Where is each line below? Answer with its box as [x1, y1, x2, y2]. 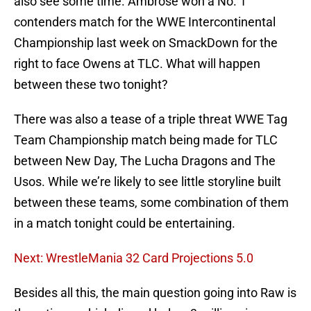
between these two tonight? [14, 77, 168, 92]
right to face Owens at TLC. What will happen [14, 56, 260, 72]
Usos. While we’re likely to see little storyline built [14, 174, 281, 190]
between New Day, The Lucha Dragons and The [14, 153, 276, 169]
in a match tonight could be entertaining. [14, 216, 235, 231]
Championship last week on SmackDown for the [14, 35, 278, 51]
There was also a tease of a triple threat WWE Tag [14, 112, 287, 127]
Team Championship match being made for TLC [14, 133, 278, 148]
